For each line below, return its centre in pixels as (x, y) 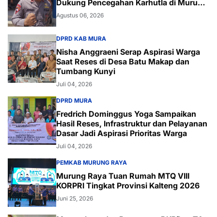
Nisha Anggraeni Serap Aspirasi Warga (128, 52)
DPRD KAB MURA (81, 39)
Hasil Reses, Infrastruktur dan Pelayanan (132, 124)
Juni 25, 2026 (75, 198)
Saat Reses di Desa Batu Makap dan (123, 62)
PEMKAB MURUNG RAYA (92, 163)
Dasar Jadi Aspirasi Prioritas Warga (122, 133)
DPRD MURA (74, 101)
